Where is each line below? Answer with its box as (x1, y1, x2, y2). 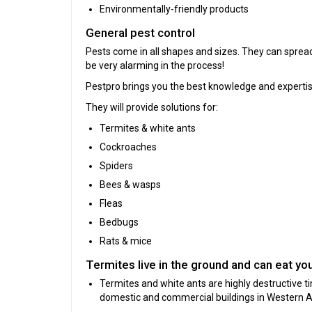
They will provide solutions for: (86, 102, 218, 114)
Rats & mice (100, 235, 152, 247)
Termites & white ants (100, 123, 196, 134)
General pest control (86, 26, 195, 40)
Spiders (100, 160, 133, 172)
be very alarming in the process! (86, 60, 224, 72)
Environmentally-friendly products (100, 3, 249, 15)
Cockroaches (100, 141, 157, 153)
